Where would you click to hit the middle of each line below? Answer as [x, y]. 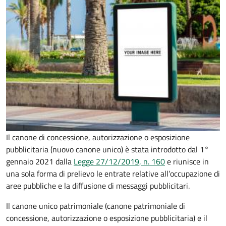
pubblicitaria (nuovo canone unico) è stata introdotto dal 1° [107, 150]
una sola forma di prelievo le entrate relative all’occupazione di [113, 174]
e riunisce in [187, 162]
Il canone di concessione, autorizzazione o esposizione [98, 137]
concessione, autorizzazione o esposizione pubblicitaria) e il [107, 218]
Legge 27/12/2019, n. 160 [119, 162]
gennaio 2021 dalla [40, 162]
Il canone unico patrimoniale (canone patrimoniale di [96, 206]
